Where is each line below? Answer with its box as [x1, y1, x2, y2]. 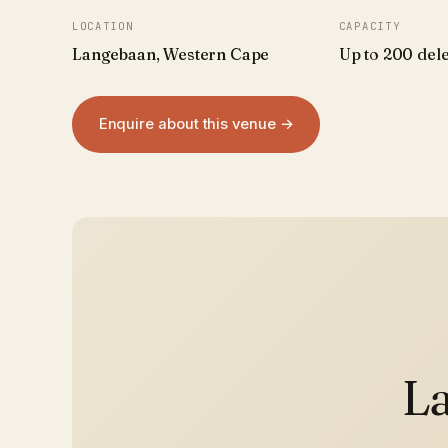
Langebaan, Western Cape [72, 44, 270, 65]
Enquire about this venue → [98, 115, 294, 134]
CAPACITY [338, 18, 401, 33]
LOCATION [72, 18, 134, 33]
